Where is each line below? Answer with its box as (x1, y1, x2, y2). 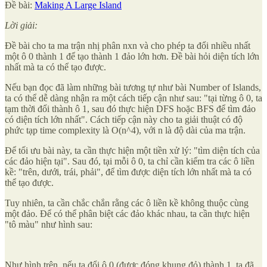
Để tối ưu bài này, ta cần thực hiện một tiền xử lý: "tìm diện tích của (5, 145, 260, 156)
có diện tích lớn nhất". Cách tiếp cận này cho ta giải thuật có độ (5, 114, 243, 125)
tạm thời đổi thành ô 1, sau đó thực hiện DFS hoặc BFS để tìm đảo (5, 104, 256, 114)
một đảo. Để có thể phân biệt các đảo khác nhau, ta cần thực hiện (5, 209, 250, 219)
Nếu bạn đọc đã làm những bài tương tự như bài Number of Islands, (5, 82, 261, 93)
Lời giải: (5, 20, 38, 31)
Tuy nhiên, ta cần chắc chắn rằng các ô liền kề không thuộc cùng (5, 198, 249, 209)
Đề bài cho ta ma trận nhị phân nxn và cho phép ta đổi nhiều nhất (5, 41, 250, 51)
